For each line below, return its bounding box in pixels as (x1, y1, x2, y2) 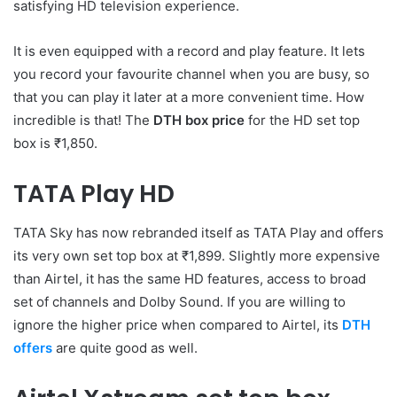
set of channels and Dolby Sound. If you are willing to (13, 293, 346, 311)
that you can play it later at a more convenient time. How (13, 88, 364, 105)
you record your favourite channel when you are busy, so (13, 65, 370, 82)
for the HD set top (245, 111, 360, 128)
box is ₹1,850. (13, 134, 97, 152)
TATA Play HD (13, 176, 175, 210)
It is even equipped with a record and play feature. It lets (13, 42, 365, 59)
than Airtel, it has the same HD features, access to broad (13, 270, 366, 288)
